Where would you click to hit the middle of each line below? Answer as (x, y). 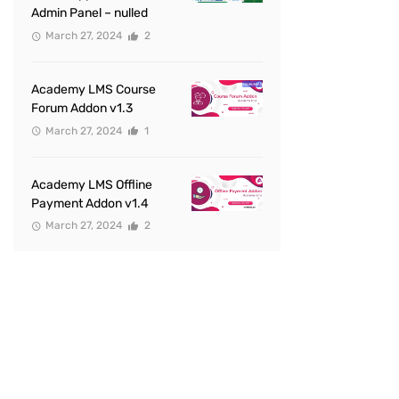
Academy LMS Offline (92, 184)
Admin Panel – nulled (90, 13)
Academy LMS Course (94, 89)
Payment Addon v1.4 (90, 203)
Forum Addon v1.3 (82, 108)
